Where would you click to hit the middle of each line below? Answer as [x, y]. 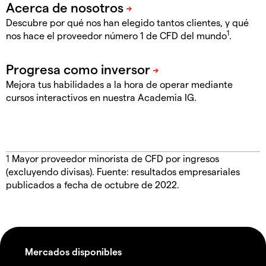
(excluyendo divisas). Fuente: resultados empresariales [123, 172]
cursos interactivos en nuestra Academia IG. [101, 97]
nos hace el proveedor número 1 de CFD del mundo [116, 36]
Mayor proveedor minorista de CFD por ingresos [115, 159]
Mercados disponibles [73, 252]
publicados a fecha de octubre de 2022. [93, 185]
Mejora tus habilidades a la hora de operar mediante [119, 84]
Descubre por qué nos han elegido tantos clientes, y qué [127, 23]
